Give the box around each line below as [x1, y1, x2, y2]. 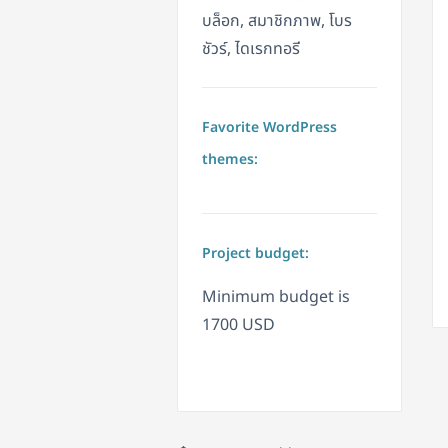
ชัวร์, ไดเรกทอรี [202, 37, 300, 62]
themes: [202, 149, 258, 171]
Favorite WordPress [202, 117, 337, 139]
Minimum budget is [202, 285, 350, 310]
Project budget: [202, 243, 309, 265]
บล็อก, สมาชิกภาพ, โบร [202, 9, 352, 34]
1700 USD [202, 313, 275, 338]
